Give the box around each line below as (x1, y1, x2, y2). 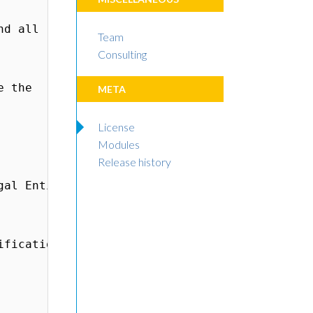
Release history (98, 155, 171, 168)
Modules (98, 138, 140, 151)
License (98, 120, 135, 133)
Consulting (98, 48, 147, 61)
